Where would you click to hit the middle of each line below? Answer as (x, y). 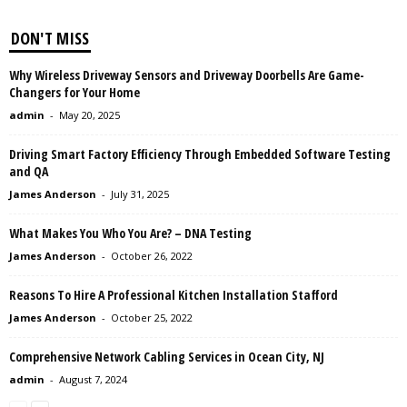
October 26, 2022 (152, 256)
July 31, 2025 (140, 194)
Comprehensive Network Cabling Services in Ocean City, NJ (167, 357)
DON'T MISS (50, 39)
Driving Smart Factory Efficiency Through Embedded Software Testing (200, 154)
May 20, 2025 (89, 115)
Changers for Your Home (74, 93)
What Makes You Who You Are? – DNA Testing (130, 233)
